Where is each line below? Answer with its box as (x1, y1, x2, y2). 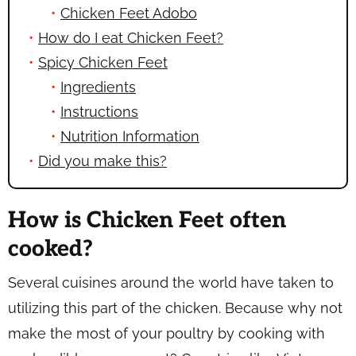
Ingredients (60, 78, 136, 95)
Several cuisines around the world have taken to (8, 273, 334, 291)
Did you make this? (38, 152, 167, 169)
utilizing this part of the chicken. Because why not (8, 299, 342, 316)
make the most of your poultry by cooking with (8, 324, 325, 342)
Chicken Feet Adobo (60, 4, 197, 21)
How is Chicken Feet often (8, 207, 286, 234)
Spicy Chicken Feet (38, 53, 168, 71)
